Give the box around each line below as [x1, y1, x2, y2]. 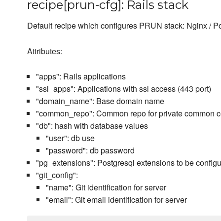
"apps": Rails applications [36, 71, 126, 82]
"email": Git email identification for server [45, 194, 187, 206]
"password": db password [45, 145, 135, 156]
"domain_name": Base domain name [36, 95, 164, 107]
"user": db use [45, 132, 95, 144]
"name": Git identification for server [45, 182, 166, 193]
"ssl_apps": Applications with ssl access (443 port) [36, 83, 211, 95]
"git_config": [36, 169, 78, 181]
